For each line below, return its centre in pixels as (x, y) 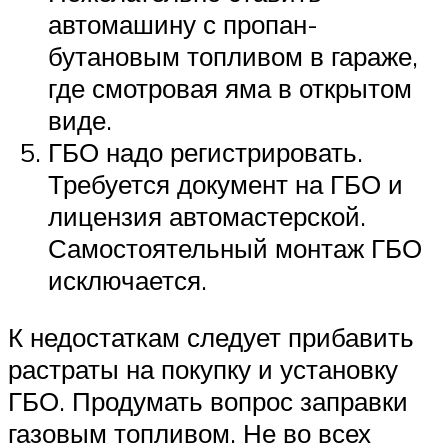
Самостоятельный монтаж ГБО (235, 247)
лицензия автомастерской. (207, 215)
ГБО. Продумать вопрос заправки (208, 401)
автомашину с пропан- (183, 23)
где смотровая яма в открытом (230, 87)
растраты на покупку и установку (203, 369)
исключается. (127, 279)
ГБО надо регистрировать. (205, 151)
